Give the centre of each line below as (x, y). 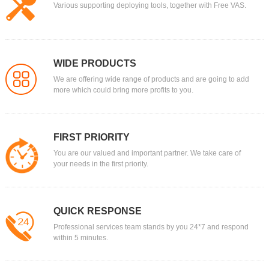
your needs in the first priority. (101, 164)
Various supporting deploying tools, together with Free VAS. (150, 6)
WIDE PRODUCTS (95, 64)
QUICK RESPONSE (97, 211)
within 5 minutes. (80, 238)
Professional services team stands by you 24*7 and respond (151, 227)
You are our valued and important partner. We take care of (147, 153)
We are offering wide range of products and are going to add (151, 80)
